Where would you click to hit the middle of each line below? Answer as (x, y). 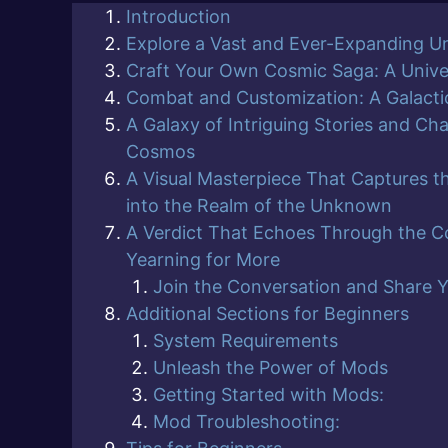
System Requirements (245, 341)
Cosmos (160, 152)
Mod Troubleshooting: (246, 422)
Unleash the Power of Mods (270, 368)
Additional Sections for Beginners (267, 314)
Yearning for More (203, 260)
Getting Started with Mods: (268, 395)
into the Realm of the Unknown (259, 206)
